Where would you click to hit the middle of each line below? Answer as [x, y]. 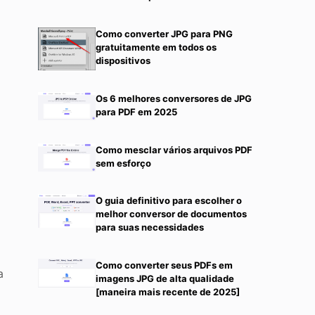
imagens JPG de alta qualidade [165, 278]
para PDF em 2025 [136, 111]
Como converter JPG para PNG [164, 34]
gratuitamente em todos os [156, 47]
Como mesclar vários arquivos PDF [174, 149]
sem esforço [123, 163]
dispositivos [123, 61]
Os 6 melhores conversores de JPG [173, 98]
